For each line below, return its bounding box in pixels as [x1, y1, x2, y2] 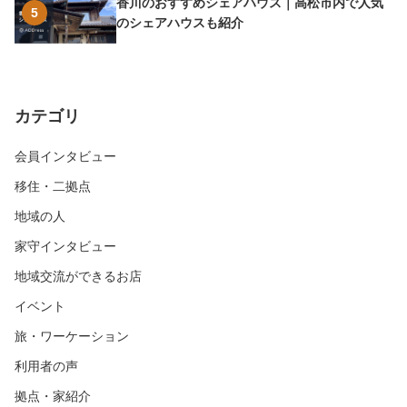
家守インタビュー [15, 238, 116, 253]
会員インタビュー [15, 148, 116, 164]
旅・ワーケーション [15, 328, 129, 343]
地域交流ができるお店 [15, 268, 142, 283]
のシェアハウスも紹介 [116, 15, 243, 31]
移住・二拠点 [15, 178, 91, 194]
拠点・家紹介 [15, 388, 91, 403]
